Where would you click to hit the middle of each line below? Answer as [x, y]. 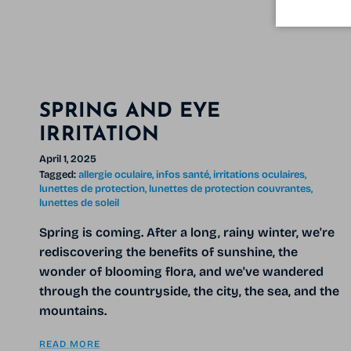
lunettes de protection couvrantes [230, 188]
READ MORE [70, 344]
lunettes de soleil [79, 203]
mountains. [73, 310]
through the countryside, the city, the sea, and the [189, 291]
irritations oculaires [259, 174]
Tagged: [58, 174]
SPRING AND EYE [130, 112]
